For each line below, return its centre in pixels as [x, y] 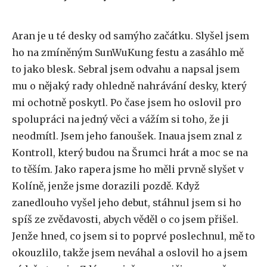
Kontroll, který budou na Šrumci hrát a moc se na [130, 153]
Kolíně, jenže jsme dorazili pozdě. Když [106, 186]
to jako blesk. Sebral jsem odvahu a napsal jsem [126, 69]
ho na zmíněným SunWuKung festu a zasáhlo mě [128, 52]
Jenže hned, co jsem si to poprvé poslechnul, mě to [133, 236]
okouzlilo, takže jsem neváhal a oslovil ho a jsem [130, 253]
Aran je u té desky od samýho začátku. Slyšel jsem [131, 36]
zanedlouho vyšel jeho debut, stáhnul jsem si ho [127, 203]
